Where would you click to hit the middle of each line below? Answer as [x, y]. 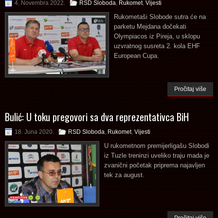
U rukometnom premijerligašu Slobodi [157, 145]
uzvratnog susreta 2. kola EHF [157, 46]
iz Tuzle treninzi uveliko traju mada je [157, 155]
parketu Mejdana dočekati [150, 26]
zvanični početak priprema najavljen [154, 165]
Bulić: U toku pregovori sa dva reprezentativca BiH [97, 117]
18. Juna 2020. [34, 132]
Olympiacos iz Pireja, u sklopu [157, 36]
